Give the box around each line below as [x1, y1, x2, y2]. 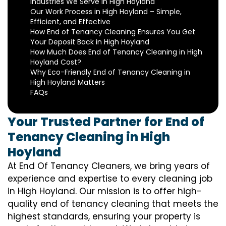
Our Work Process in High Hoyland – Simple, [30, 7, 182, 17]
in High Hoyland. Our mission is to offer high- [8, 185, 202, 197]
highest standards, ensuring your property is [8, 210, 200, 222]
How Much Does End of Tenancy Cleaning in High [30, 47, 202, 57]
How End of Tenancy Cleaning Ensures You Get [30, 27, 195, 37]
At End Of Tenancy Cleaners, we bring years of [8, 160, 210, 172]
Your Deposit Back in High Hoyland [30, 37, 149, 47]
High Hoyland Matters [30, 77, 105, 87]
